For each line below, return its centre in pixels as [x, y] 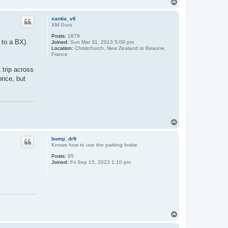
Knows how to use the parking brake [94, 145]
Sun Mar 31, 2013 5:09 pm [101, 42]
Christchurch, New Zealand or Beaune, [119, 48]
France [59, 54]
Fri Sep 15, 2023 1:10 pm [99, 162]
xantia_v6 [63, 19]
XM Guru [62, 25]
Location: [62, 48]
